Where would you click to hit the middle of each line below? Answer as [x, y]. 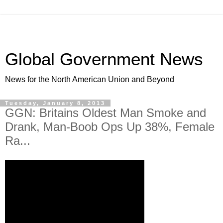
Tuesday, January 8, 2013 [55, 103]
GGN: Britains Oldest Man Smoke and [106, 113]
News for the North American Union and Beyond [90, 79]
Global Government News [104, 59]
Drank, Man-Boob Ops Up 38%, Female [110, 127]
